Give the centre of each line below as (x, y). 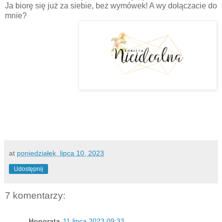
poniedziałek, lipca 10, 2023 (60, 153)
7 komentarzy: (35, 195)
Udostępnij (28, 169)
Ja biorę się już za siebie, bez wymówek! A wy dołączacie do (111, 5)
